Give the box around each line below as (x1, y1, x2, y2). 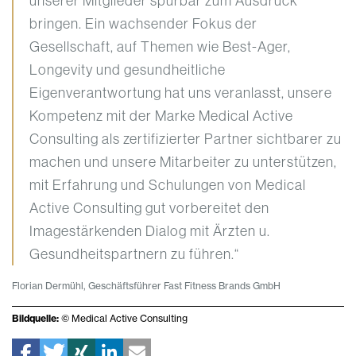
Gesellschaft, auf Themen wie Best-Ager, (29, 37, 291, 56)
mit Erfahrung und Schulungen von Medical (29, 176, 306, 195)
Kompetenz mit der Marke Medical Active (29, 106, 293, 126)
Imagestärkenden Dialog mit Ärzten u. (29, 222, 270, 241)
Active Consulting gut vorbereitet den (29, 199, 269, 218)
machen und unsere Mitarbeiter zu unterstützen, (29, 153, 337, 172)
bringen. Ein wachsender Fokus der (29, 14, 257, 33)
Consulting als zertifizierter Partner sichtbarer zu (29, 130, 342, 149)
